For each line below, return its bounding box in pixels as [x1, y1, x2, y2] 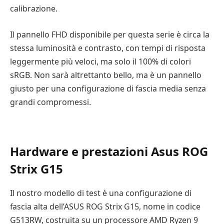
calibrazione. [10, 3, 57, 14]
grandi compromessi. [10, 96, 91, 107]
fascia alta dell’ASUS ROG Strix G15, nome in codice [10, 201, 200, 212]
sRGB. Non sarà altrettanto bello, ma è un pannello [10, 69, 201, 80]
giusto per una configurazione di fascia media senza [10, 82, 206, 94]
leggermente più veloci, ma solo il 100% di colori [10, 55, 191, 67]
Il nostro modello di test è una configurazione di [10, 187, 191, 199]
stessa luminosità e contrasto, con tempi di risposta [10, 42, 205, 53]
